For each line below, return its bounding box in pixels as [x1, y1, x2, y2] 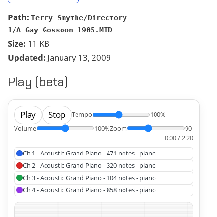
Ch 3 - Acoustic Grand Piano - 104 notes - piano [22, 173, 156, 182]
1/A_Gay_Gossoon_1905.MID [8, 25, 112, 34]
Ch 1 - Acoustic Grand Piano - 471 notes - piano [22, 148, 156, 157]
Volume [14, 124, 36, 133]
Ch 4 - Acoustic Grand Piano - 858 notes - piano [22, 185, 156, 194]
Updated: [8, 51, 46, 63]
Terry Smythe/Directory [31, 13, 127, 22]
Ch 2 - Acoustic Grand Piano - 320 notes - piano [22, 161, 156, 170]
